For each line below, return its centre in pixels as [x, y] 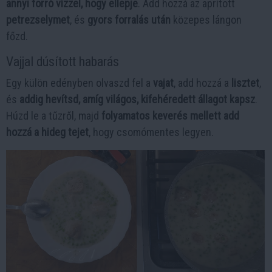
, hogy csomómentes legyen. [151, 132]
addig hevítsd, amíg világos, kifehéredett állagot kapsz [137, 99]
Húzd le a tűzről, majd [54, 116]
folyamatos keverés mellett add [170, 116]
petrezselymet [38, 20]
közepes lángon [206, 20]
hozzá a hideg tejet [47, 132]
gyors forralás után [129, 20]
